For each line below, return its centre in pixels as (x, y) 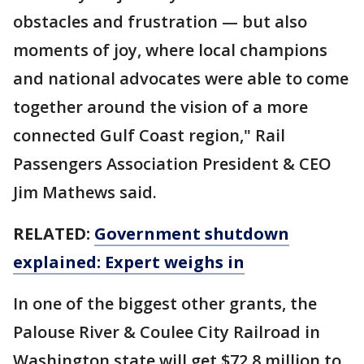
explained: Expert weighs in (129, 262)
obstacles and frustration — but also (160, 22)
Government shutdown (192, 234)
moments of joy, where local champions (170, 50)
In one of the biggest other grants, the (165, 304)
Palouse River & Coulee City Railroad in (167, 332)
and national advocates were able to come (181, 79)
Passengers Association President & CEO (172, 164)
